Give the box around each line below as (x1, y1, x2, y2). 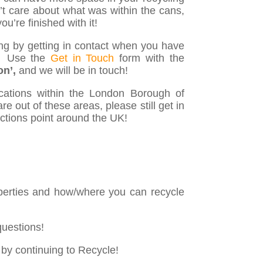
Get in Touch (50, 52, 114, 65)
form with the (114, 52, 184, 65)
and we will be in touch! (19, 65, 129, 77)
